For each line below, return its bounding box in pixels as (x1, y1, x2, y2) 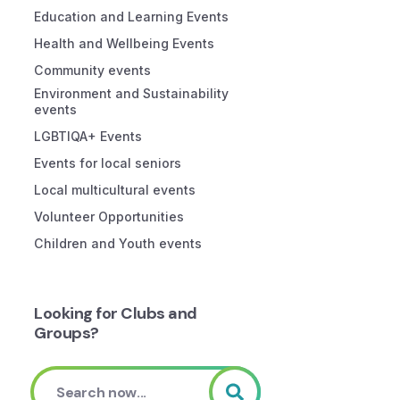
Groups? (34, 322, 99, 344)
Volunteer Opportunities (34, 209, 184, 224)
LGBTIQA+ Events (34, 129, 142, 144)
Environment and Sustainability (34, 86, 229, 101)
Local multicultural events (34, 182, 196, 197)
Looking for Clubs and (34, 303, 197, 324)
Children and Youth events (34, 236, 202, 251)
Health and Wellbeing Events (34, 36, 214, 51)
